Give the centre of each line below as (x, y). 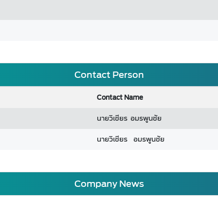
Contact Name (120, 98)
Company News (109, 184)
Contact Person (109, 75)
